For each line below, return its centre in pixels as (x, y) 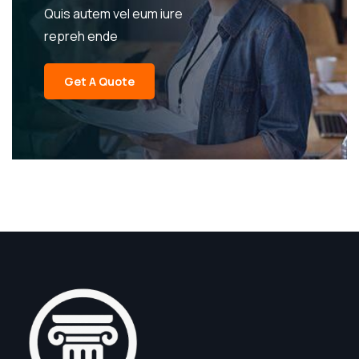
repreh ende (81, 36)
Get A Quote (99, 81)
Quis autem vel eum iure (113, 14)
